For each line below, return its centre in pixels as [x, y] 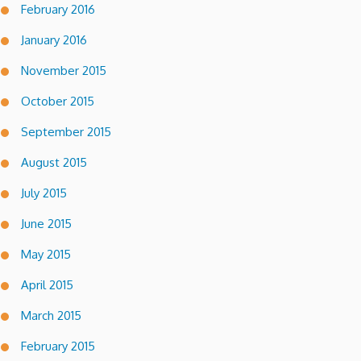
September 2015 [66, 131]
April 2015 [47, 284]
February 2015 [58, 346]
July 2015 [44, 193]
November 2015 [64, 70]
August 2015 [54, 162]
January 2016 [54, 39]
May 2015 [46, 254]
